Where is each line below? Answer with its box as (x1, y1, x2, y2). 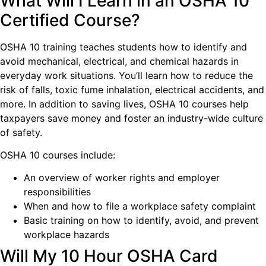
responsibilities (24, 186, 91, 198)
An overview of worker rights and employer (24, 172, 220, 184)
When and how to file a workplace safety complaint (24, 200, 256, 213)
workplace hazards (24, 229, 109, 241)
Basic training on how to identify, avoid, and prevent (24, 214, 259, 227)
